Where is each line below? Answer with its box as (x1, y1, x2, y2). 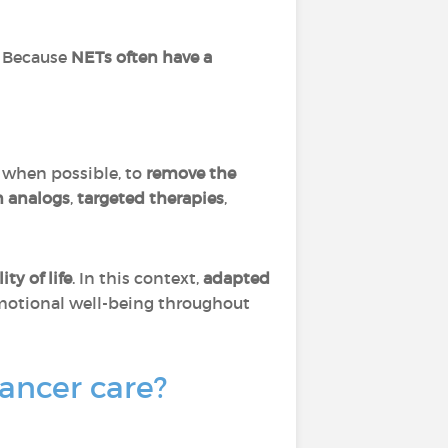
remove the (146, 163, 236, 183)
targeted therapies (77, 188, 224, 208)
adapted (203, 268, 270, 288)
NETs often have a (71, 47, 212, 67)
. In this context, (72, 268, 203, 288)
